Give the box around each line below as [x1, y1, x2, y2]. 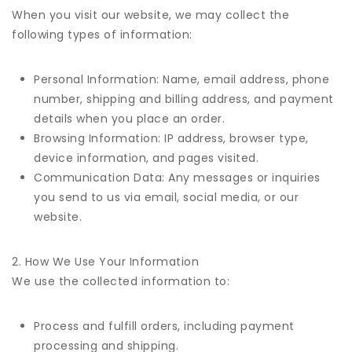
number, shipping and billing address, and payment [34, 91, 334, 107]
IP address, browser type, [160, 130, 309, 146]
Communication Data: [34, 170, 165, 185]
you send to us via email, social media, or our [34, 189, 299, 205]
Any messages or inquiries [164, 170, 321, 185]
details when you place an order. [34, 111, 225, 126]
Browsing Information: [34, 130, 161, 146]
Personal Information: [34, 71, 159, 87]
